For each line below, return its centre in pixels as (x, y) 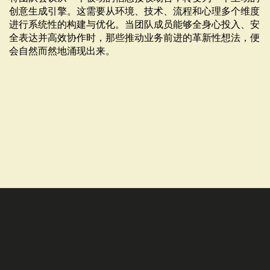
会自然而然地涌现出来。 (62, 51)
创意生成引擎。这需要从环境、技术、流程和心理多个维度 (134, 11)
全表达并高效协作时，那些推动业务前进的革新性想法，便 (134, 38)
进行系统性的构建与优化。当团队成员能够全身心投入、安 (134, 25)
